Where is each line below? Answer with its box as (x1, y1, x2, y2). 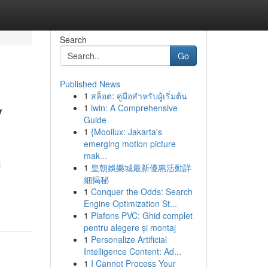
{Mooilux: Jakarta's (90, 126, 162, 138)
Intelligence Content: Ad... (83, 245, 181, 257)
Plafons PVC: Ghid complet (90, 209, 193, 221)
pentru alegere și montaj (83, 221, 176, 233)
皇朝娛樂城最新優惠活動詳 (90, 162, 191, 173)
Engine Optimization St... (83, 197, 177, 209)
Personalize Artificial (90, 233, 167, 245)
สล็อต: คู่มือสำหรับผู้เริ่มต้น (90, 90, 187, 102)
